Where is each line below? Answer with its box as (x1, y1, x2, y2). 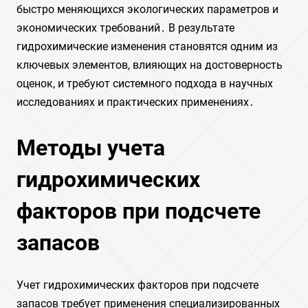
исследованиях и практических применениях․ (16, 96, 254, 109)
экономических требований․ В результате (16, 21, 234, 34)
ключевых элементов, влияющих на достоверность (16, 58, 283, 71)
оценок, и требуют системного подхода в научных (16, 77, 273, 90)
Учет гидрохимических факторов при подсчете (16, 278, 258, 291)
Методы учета (16, 135, 165, 161)
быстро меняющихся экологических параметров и (16, 3, 278, 16)
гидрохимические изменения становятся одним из (16, 40, 278, 53)
